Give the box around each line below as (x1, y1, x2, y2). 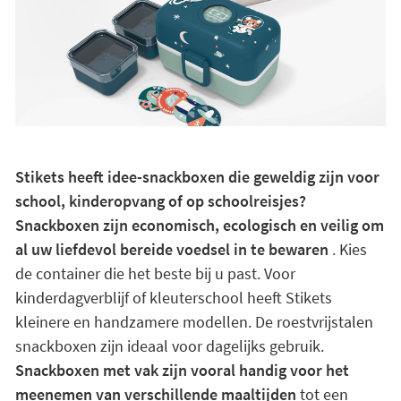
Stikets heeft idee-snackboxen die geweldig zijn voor (14, 166, 380, 187)
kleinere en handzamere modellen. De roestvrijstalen (14, 311, 373, 332)
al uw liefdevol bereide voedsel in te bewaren (14, 239, 328, 260)
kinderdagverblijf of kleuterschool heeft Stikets (14, 287, 332, 308)
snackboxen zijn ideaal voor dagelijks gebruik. (14, 336, 324, 356)
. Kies (328, 239, 367, 260)
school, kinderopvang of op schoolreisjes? (14, 191, 306, 211)
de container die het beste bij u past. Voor (14, 263, 295, 284)
